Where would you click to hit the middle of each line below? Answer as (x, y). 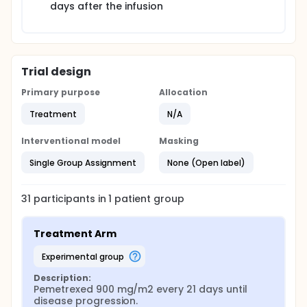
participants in (71, 199)
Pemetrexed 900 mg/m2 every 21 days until (140, 289)
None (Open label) (206, 162)
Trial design (56, 72)
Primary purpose (61, 92)
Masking (179, 141)
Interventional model (71, 141)
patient (132, 199)
